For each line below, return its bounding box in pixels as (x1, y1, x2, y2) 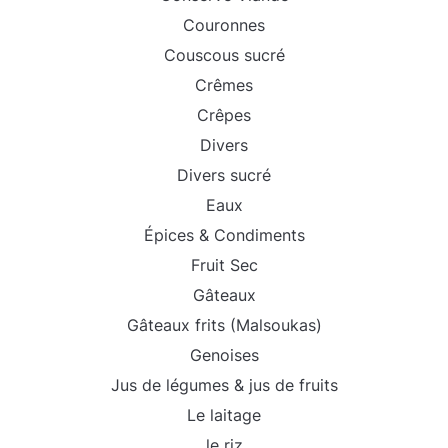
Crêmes (195, 75, 253, 95)
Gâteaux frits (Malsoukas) (126, 315, 322, 335)
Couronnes (183, 15, 265, 35)
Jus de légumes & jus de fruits (110, 375, 338, 395)
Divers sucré (177, 165, 271, 185)
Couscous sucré (163, 45, 285, 65)
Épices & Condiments (143, 225, 305, 245)
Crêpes (197, 105, 251, 125)
